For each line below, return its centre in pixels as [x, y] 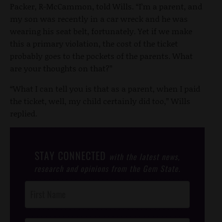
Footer [33, 198]
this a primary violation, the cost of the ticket [94, 43]
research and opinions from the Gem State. [107, 168]
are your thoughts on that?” [61, 68]
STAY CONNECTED [72, 155]
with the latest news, [144, 156]
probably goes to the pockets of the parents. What [101, 55]
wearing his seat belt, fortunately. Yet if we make [101, 31]
